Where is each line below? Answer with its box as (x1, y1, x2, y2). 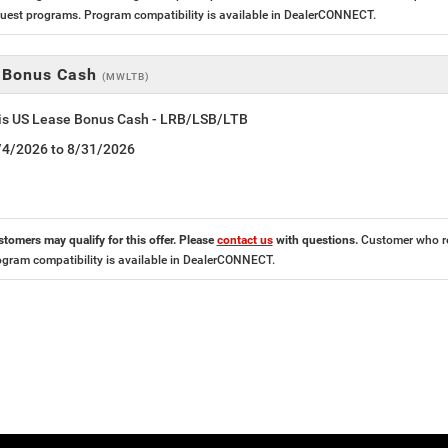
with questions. (272, 233, 361, 248)
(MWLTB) (101, 70, 150, 84)
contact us (216, 233, 273, 248)
